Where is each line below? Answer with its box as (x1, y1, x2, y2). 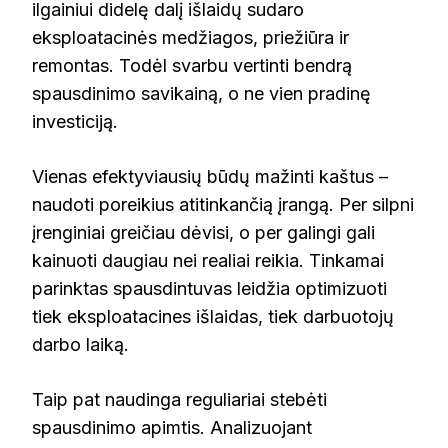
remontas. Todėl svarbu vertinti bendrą (32, 54, 352, 76)
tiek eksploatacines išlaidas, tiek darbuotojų (32, 305, 394, 327)
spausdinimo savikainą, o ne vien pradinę (32, 82, 371, 104)
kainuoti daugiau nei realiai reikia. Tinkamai (32, 249, 384, 271)
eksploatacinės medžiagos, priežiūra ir (32, 26, 349, 48)
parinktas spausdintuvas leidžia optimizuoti (32, 277, 387, 299)
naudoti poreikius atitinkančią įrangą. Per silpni (32, 193, 414, 215)
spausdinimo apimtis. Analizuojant (32, 416, 312, 438)
